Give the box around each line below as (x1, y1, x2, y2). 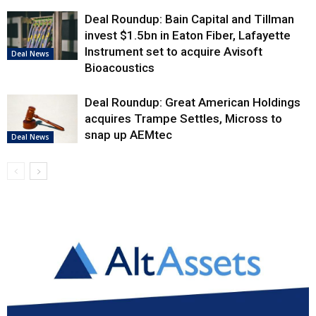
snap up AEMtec (85, 127, 172, 142)
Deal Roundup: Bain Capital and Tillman (85, 11, 294, 26)
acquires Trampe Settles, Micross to (85, 111, 282, 126)
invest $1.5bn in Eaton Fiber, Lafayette (85, 28, 291, 42)
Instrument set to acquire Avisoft (85, 44, 262, 59)
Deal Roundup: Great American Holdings (85, 95, 300, 109)
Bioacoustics (85, 60, 154, 75)
